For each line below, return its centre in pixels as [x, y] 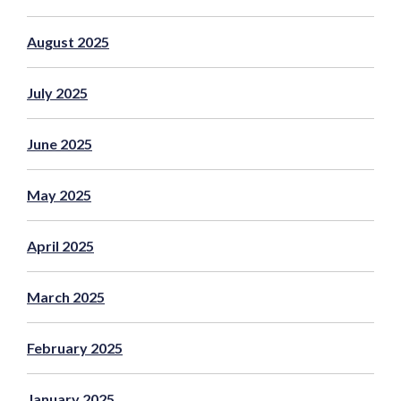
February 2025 [75, 347]
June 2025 [60, 143]
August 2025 [68, 41]
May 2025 [59, 194]
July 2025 [57, 92]
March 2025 [66, 296]
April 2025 [60, 245]
